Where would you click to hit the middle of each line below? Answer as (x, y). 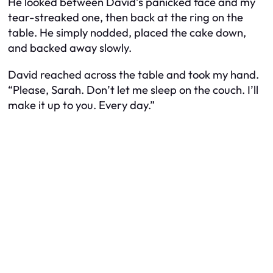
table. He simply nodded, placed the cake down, (127, 33)
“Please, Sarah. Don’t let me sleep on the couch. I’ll (133, 90)
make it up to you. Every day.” (81, 105)
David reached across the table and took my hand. (133, 74)
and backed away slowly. (70, 48)
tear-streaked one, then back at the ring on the (126, 18)
